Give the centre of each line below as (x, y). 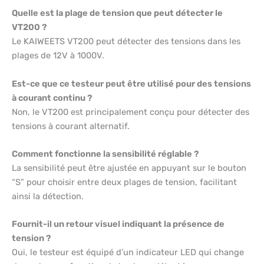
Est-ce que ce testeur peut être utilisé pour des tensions (131, 83)
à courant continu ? (52, 98)
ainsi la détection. (48, 197)
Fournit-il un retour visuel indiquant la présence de (118, 224)
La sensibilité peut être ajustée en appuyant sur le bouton (129, 168)
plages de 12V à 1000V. (58, 56)
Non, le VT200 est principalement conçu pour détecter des (131, 112)
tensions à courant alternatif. (71, 126)
